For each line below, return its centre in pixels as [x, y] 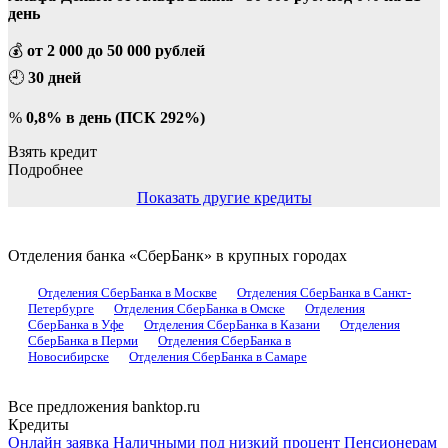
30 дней [54, 77]
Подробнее [45, 169]
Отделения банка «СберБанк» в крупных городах [177, 255]
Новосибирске [68, 356]
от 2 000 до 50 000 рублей [116, 50]
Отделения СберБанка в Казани [232, 324]
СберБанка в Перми [83, 340]
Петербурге [61, 308]
